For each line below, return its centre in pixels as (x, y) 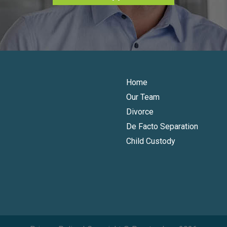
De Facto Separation (162, 126)
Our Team (143, 97)
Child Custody (151, 141)
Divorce (140, 112)
